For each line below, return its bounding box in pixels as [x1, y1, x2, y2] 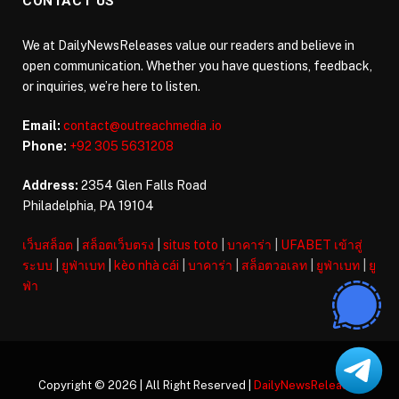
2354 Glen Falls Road [78, 177, 207, 192]
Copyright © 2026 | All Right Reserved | [37, 378, 254, 392]
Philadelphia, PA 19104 [22, 198, 154, 213]
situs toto [163, 237, 218, 252]
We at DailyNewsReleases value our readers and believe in [22, 37, 354, 53]
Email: [22, 118, 61, 133]
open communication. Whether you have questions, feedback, [22, 58, 372, 73]
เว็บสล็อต [22, 237, 73, 252]
